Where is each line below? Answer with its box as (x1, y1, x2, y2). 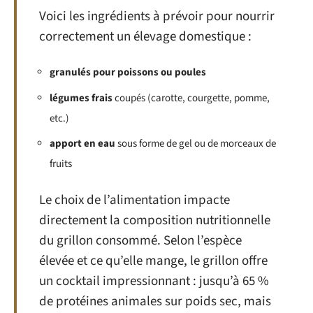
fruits (50, 156, 72, 172)
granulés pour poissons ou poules (50, 65, 206, 80)
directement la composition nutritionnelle (39, 210, 270, 230)
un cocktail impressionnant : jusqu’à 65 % (39, 271, 269, 291)
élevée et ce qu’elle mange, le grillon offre (39, 251, 268, 270)
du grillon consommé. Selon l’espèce (39, 231, 242, 250)
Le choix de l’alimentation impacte (39, 190, 230, 210)
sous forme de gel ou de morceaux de (115, 136, 276, 152)
